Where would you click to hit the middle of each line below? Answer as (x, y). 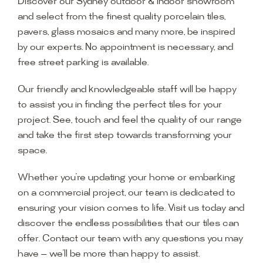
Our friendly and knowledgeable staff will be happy (127, 90)
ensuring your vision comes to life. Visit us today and (131, 209)
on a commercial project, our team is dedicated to (126, 194)
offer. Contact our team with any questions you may (130, 240)
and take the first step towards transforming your (124, 136)
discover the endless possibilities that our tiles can (128, 224)
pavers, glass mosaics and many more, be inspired (126, 33)
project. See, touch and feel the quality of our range (129, 121)
